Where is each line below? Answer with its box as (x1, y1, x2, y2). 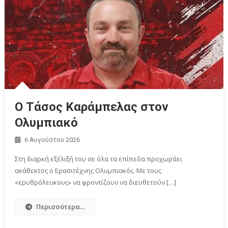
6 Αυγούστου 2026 (24, 135, 80, 144)
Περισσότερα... (36, 202, 84, 211)
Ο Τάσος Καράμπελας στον (14, 99, 168, 114)
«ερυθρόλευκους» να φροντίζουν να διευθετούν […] (14, 177, 176, 187)
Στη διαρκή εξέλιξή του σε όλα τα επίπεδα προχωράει (14, 154, 182, 163)
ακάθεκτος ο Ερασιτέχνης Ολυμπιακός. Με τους (14, 165, 161, 175)
